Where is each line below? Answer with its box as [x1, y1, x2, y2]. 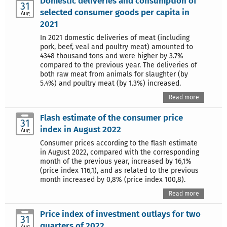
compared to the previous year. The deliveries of [40, 61, 197, 70]
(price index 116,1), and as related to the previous [40, 166, 199, 175]
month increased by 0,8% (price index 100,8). [40, 175, 185, 184]
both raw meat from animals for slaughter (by [40, 70, 188, 79]
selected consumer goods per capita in [40, 7, 190, 18]
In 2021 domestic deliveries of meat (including [40, 33, 190, 43]
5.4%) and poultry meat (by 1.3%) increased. [40, 79, 181, 88]
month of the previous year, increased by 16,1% [40, 157, 192, 166]
